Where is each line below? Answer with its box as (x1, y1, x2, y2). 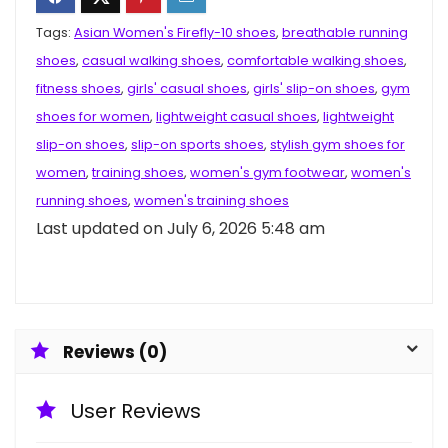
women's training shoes (134, 192, 289, 209)
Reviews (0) (63, 340, 167, 364)
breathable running (282, 24, 408, 41)
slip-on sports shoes (131, 136, 264, 153)
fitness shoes (36, 80, 121, 97)
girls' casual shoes (127, 80, 247, 97)
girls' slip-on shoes (253, 80, 375, 97)
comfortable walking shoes (227, 52, 404, 69)
